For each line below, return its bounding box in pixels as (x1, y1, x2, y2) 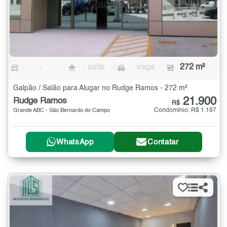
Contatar (147, 138, 179, 146)
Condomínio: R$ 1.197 (154, 107, 216, 114)
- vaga (132, 63, 155, 72)
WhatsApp (56, 138, 94, 146)
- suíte (83, 63, 105, 72)
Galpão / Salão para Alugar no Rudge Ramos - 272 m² (13, 85, 187, 92)
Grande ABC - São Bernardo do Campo (13, 108, 110, 114)
